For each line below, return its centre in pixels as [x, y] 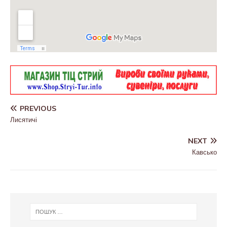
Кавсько [204, 152]
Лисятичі [24, 119]
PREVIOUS [38, 108]
